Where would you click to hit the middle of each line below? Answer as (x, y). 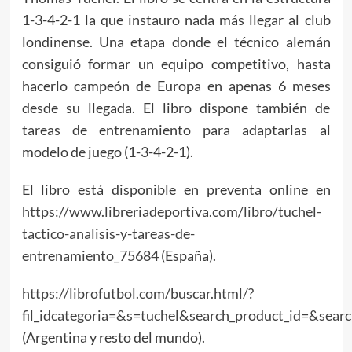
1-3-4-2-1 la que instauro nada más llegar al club (176, 19)
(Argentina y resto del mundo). (113, 337)
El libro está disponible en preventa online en (176, 189)
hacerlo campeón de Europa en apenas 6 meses (176, 85)
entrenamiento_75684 (90, 255)
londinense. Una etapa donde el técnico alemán (176, 41)
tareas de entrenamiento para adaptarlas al (176, 129)
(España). (187, 255)
